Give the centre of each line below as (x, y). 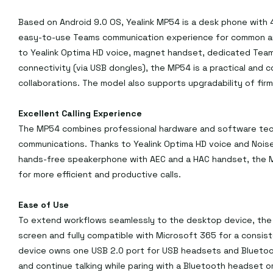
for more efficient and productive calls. (100, 175)
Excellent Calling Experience (80, 114)
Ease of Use (44, 205)
